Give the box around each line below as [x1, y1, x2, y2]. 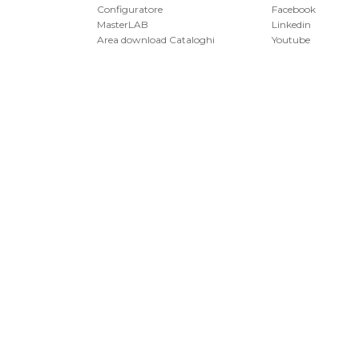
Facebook [271, 3, 316, 15]
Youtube [271, 34, 310, 46]
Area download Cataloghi [96, 34, 215, 46]
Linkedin [271, 18, 311, 30]
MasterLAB [96, 18, 148, 30]
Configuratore [96, 3, 163, 15]
